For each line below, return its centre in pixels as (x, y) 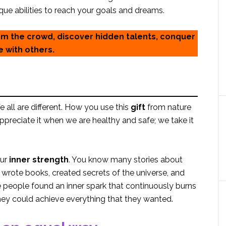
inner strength (39, 160)
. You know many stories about (126, 160)
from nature (168, 107)
